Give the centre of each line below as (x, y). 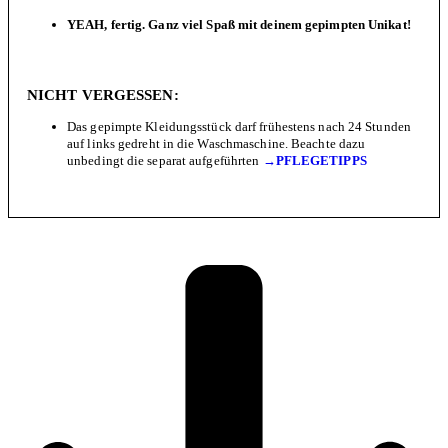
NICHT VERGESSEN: (103, 95)
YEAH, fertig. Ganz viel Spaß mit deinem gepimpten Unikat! (239, 24)
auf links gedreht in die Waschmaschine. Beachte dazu (216, 144)
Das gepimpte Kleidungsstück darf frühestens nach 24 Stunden (239, 127)
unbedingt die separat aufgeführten (165, 161)
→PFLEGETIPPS (314, 161)
